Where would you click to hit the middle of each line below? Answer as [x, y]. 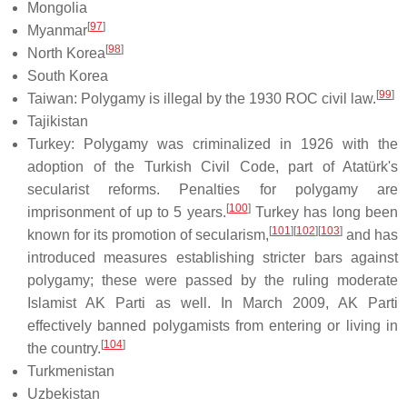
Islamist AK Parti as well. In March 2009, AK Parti [213, 303]
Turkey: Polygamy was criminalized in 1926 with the [213, 144]
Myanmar [57, 30]
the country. [64, 348]
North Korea [66, 53]
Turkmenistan [71, 371]
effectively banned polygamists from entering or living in [213, 325]
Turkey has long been [324, 212]
